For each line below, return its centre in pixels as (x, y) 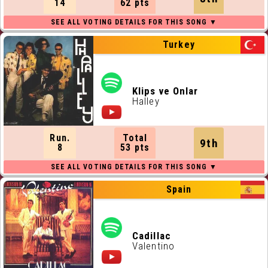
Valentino (153, 246)
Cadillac (152, 236)
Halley (146, 101)
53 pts (135, 147)
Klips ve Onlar (165, 91)
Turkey (179, 45)
